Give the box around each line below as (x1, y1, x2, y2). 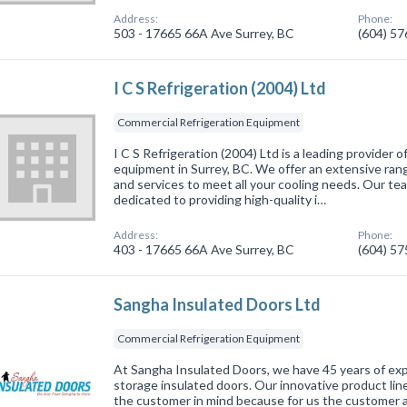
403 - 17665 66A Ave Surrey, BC (114, 241, 295, 257)
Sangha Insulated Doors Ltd (114, 293, 322, 314)
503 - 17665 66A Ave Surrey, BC (114, 25, 295, 41)
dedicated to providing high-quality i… (114, 191, 327, 207)
